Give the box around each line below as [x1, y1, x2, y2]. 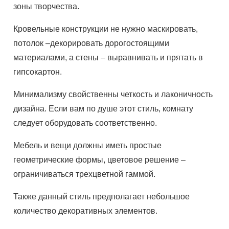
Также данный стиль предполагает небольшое [13, 192, 190, 201]
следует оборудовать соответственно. [13, 119, 157, 127]
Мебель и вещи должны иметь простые [13, 141, 162, 150]
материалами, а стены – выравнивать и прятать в [13, 53, 203, 62]
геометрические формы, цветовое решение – [13, 155, 186, 164]
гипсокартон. [13, 67, 62, 76]
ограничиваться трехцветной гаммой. [13, 170, 156, 178]
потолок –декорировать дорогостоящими [13, 39, 170, 48]
